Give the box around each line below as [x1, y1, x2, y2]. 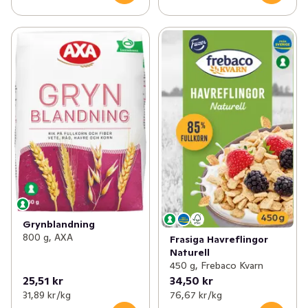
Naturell [169, 246, 210, 259]
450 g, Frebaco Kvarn [169, 259, 263, 272]
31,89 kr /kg [23, 289, 71, 302]
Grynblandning [23, 218, 95, 231]
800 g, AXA [23, 231, 73, 244]
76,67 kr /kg [169, 289, 222, 302]
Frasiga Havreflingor [169, 233, 268, 246]
